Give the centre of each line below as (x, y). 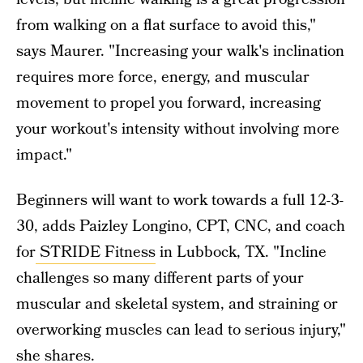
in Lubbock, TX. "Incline (241, 252)
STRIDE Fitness (96, 252)
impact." (44, 155)
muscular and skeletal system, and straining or (177, 304)
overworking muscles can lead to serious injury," (181, 330)
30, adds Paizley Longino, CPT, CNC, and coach (181, 226)
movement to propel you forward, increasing (169, 103)
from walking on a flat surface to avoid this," (166, 26)
